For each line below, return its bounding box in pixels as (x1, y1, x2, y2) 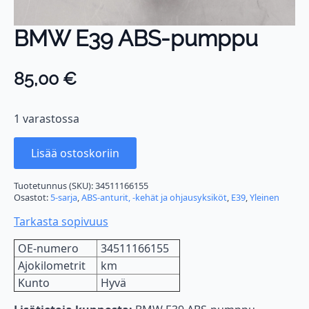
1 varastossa (14, 110, 79, 126)
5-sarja (50, 190, 77, 203)
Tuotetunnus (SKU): (14, 179, 95, 192)
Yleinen (250, 190, 279, 203)
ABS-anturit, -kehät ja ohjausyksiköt (81, 190, 227, 203)
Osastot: (14, 190, 50, 203)
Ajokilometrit (18, 257, 86, 273)
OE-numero (18, 240, 79, 256)
